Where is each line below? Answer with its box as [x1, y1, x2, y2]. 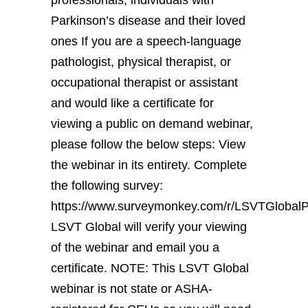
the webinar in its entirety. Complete [51, 157, 247, 172]
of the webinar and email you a [51, 240, 219, 254]
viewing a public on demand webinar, [51, 116, 253, 131]
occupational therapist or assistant [51, 75, 238, 89]
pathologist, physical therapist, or [51, 54, 231, 69]
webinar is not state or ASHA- [51, 281, 212, 296]
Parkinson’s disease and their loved [51, 13, 245, 27]
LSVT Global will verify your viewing [51, 219, 247, 234]
